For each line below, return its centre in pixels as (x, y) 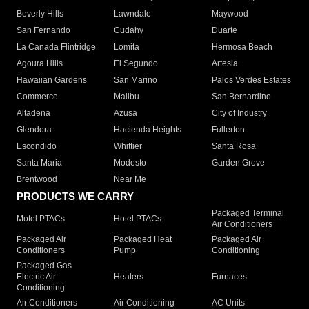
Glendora (34, 130)
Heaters (129, 277)
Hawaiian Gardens (52, 80)
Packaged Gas (44, 266)
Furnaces (229, 277)
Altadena (33, 113)
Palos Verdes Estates (251, 80)
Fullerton (228, 130)
